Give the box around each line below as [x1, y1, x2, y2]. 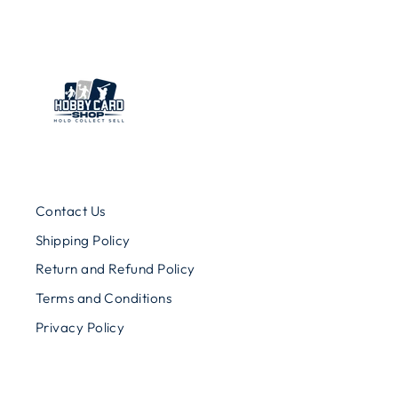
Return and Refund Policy [36, 260, 195, 278]
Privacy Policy [36, 319, 125, 337]
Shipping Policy [36, 231, 131, 249]
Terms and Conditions [36, 290, 171, 307]
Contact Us [36, 202, 106, 219]
